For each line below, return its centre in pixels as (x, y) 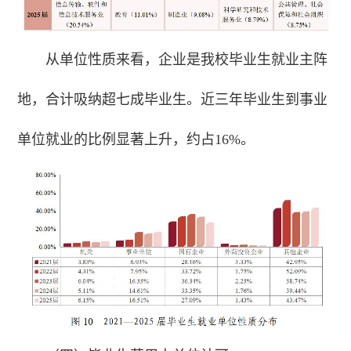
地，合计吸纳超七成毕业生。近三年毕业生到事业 (173, 99)
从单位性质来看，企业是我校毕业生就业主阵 (187, 59)
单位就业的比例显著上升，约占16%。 (136, 139)
